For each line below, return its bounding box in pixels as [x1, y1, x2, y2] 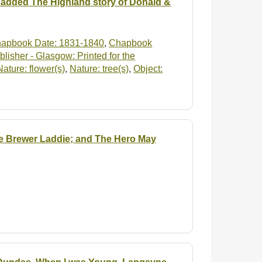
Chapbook [109, 38, 153, 49]
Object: [133, 64, 163, 74]
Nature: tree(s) [70, 64, 129, 74]
